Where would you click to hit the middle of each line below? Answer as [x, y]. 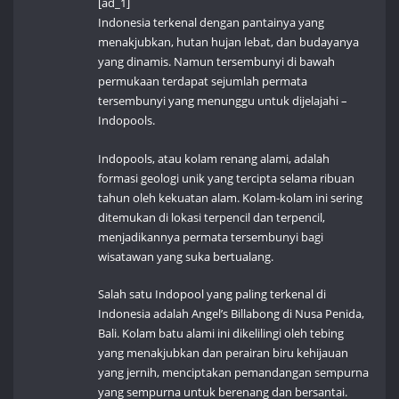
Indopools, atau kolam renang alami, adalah [214, 158]
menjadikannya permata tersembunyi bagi [211, 236]
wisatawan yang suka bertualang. [186, 256]
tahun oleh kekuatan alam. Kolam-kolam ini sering [231, 197]
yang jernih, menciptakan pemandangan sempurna [234, 372]
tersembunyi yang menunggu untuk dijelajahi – [223, 101]
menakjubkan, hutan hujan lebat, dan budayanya [229, 42]
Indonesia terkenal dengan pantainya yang [212, 23]
